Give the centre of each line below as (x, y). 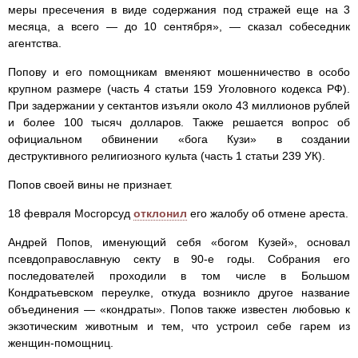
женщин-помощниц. (61, 342)
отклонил (160, 213)
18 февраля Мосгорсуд (71, 213)
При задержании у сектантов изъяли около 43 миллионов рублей (179, 105)
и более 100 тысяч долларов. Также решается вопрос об (179, 122)
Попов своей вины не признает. (90, 184)
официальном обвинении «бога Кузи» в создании (179, 139)
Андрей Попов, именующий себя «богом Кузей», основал (179, 242)
